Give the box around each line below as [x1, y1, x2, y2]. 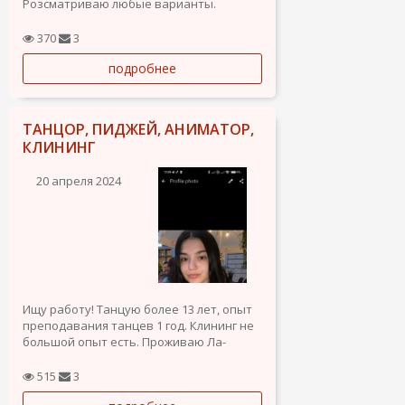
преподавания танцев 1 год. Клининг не [23, 316, 254, 334]
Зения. [23, 349, 61, 366]
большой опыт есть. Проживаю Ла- [23, 333, 226, 350]
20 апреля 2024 [36, 172, 121, 189]
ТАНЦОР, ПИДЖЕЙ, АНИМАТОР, [23, 118, 254, 139]
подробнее [108, 59, 176, 77]
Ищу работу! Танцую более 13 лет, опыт [23, 300, 252, 317]
